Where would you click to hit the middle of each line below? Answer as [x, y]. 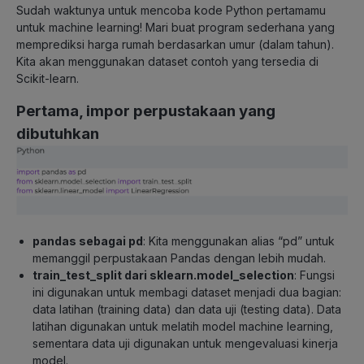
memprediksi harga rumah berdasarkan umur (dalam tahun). [175, 45]
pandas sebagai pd [88, 240]
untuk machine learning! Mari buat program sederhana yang [175, 28]
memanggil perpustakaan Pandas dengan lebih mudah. [179, 258]
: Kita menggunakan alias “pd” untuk [239, 240]
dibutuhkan [58, 134]
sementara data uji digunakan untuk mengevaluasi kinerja [185, 343]
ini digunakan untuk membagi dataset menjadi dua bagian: [187, 292]
